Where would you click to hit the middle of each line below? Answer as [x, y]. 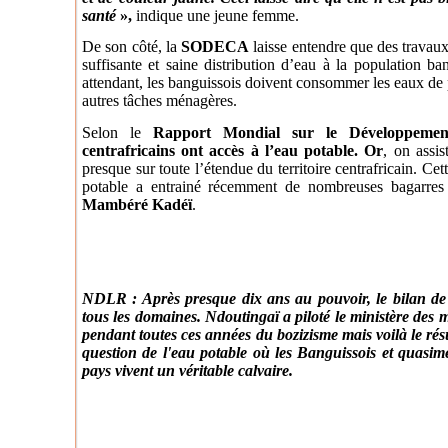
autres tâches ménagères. [159, 101]
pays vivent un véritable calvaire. [187, 370]
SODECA [215, 47]
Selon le [117, 132]
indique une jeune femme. [215, 15]
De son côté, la [131, 47]
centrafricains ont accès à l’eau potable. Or [233, 150]
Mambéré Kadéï [137, 204]
